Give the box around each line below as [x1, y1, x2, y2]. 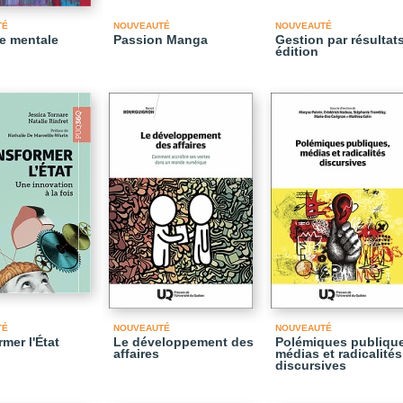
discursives [275, 358, 346, 372]
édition [275, 44, 318, 58]
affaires [113, 346, 159, 361]
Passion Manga [113, 32, 208, 47]
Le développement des [113, 335, 254, 349]
